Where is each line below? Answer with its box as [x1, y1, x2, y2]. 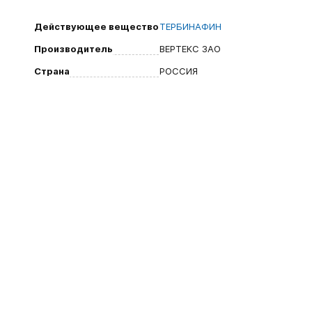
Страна [34, 65, 70, 77]
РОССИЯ [159, 65, 198, 77]
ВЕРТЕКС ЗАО [159, 43, 221, 54]
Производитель [34, 43, 113, 54]
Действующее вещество [34, 21, 159, 32]
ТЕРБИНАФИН [159, 21, 221, 32]
